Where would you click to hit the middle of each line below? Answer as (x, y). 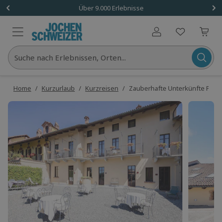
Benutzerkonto (179, 36)
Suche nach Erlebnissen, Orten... (70, 57)
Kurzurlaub (58, 88)
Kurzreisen (102, 88)
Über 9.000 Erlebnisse (111, 8)
